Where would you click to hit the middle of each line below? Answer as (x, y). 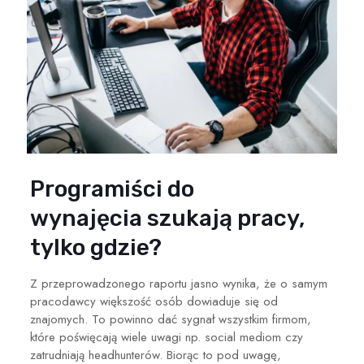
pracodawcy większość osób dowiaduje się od (154, 301)
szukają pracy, (225, 218)
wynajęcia (86, 218)
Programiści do (112, 188)
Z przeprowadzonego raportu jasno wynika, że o (160, 283)
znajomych (57, 319)
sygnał (199, 319)
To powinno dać (136, 319)
